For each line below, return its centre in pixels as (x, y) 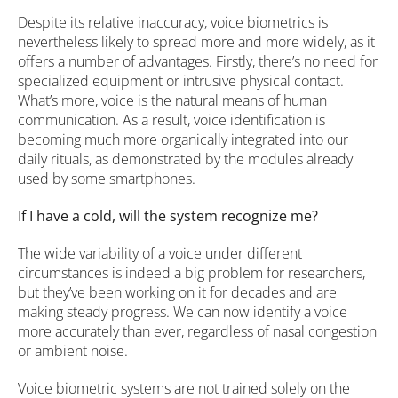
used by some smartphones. (107, 179)
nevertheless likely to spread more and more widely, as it (196, 42)
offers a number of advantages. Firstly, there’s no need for (198, 62)
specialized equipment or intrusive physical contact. (181, 81)
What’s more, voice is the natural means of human (172, 101)
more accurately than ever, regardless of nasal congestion (197, 332)
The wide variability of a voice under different (160, 254)
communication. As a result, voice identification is (171, 120)
